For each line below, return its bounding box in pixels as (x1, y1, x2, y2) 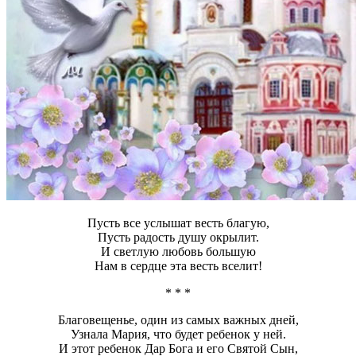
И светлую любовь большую (100, 245, 256, 259)
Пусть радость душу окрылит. (97, 230, 259, 245)
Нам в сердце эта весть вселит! (94, 259, 262, 273)
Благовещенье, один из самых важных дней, (57, 313, 299, 327)
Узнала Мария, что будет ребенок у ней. (70, 327, 286, 342)
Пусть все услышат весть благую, (87, 216, 269, 230)
